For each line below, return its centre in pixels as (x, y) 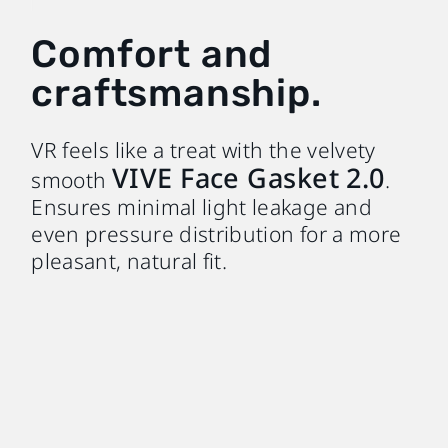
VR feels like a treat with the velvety (203, 149)
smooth (71, 179)
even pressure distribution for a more (216, 233)
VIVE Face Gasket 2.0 (248, 177)
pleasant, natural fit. (129, 260)
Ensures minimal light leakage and (201, 206)
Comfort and (152, 54)
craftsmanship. (176, 93)
